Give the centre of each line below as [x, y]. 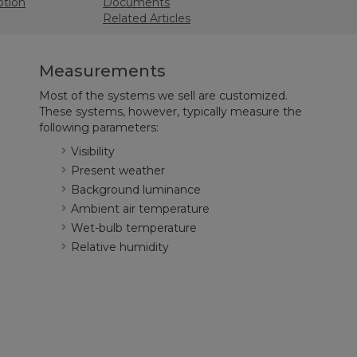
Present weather [118, 171]
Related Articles [147, 18]
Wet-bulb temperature [134, 228]
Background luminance [136, 190]
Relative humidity [120, 247]
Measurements [103, 71]
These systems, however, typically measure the [171, 112]
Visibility [93, 151]
